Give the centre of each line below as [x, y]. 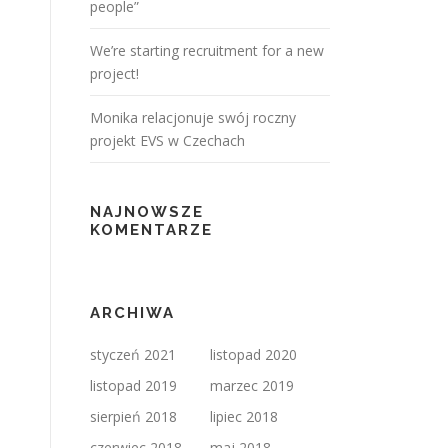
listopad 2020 [253, 354]
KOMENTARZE [151, 230]
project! [114, 73]
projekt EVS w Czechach [167, 140]
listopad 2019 [133, 385]
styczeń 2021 [133, 354]
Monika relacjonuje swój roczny [193, 117]
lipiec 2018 [244, 416]
